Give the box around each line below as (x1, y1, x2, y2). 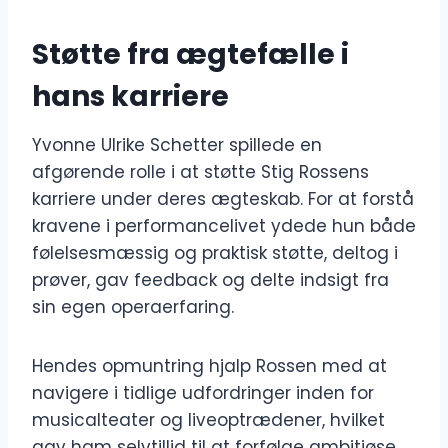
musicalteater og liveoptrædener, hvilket (32, 408, 385, 433)
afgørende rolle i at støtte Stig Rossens (32, 160, 369, 185)
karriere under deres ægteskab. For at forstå (32, 187, 414, 212)
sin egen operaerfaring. (32, 295, 234, 320)
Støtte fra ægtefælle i (32, 35, 349, 75)
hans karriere (32, 77, 229, 117)
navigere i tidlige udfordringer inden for (32, 381, 374, 406)
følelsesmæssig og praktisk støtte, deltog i (32, 241, 398, 266)
